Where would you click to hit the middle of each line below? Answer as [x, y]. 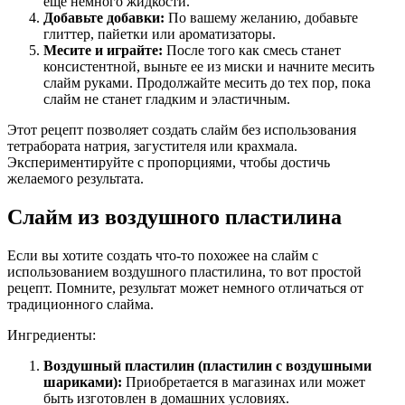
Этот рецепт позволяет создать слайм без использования [182, 130]
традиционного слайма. [80, 304]
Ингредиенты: [52, 334]
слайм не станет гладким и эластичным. [167, 99]
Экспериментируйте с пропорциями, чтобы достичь [169, 163]
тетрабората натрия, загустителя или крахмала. [152, 146]
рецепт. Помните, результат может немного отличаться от [185, 287]
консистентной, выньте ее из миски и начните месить [209, 67]
